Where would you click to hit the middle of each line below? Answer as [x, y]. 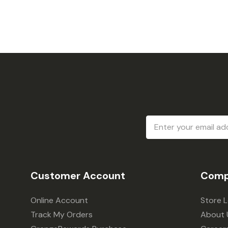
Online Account [59, 201]
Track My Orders [62, 215]
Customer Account [78, 176]
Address [163, 134]
